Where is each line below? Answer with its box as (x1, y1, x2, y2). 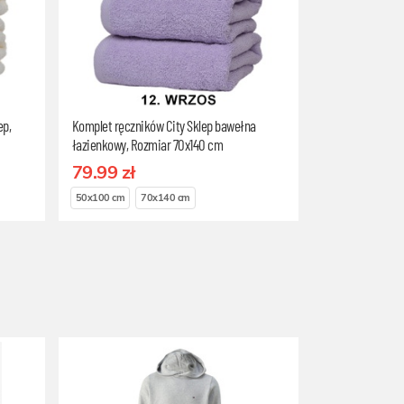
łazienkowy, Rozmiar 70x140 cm (71, 135, 224, 153)
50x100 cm (75, 191, 125, 205)
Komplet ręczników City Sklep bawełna (71, 116, 256, 134)
